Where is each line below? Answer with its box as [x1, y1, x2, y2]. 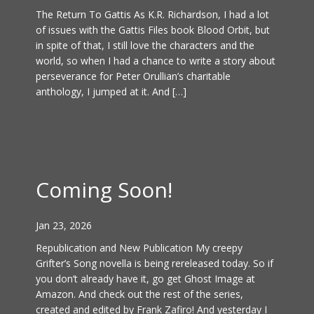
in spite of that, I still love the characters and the [36, 39, 254, 52]
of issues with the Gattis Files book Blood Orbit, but [36, 23, 270, 36]
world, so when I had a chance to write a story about [36, 54, 275, 67]
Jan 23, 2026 [36, 219, 92, 232]
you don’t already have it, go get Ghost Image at [36, 272, 255, 285]
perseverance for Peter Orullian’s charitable [36, 69, 231, 83]
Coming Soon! [36, 175, 172, 204]
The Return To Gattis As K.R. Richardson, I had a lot [36, 8, 269, 21]
